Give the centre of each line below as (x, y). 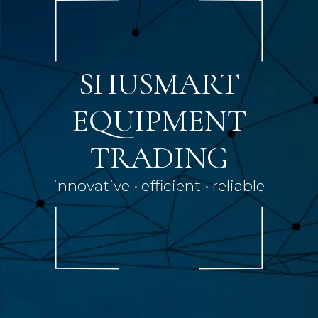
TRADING (159, 157)
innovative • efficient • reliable (159, 185)
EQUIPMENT (159, 120)
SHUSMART (159, 83)
